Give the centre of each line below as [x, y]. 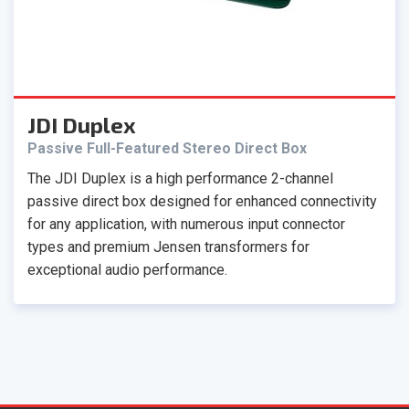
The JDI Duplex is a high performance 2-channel [180, 178]
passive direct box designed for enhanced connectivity [202, 201]
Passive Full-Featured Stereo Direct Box [167, 148]
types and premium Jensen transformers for [168, 246]
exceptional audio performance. [127, 269]
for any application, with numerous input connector [186, 224]
